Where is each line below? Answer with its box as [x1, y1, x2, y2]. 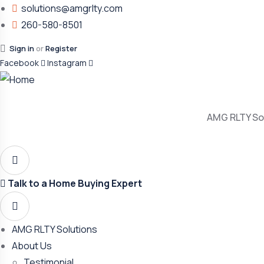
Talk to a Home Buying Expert [8, 177, 142, 190]
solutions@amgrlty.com [21, 2, 123, 15]
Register [45, 43, 77, 54]
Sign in [9, 43, 34, 54]
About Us [12, 239, 52, 252]
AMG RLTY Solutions [12, 223, 97, 236]
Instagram [47, 57, 87, 68]
